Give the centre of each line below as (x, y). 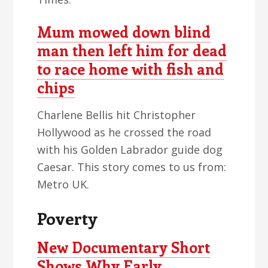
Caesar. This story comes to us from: (132, 167)
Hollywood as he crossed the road (124, 132)
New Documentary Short (124, 247)
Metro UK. (63, 184)
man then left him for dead (132, 50)
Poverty (68, 218)
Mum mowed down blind (124, 32)
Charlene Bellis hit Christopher (117, 115)
